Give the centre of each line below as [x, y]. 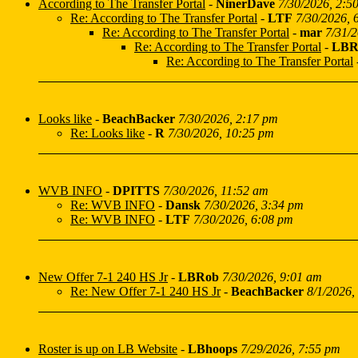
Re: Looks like [107, 133]
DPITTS [136, 191]
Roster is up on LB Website [108, 349]
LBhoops [213, 349]
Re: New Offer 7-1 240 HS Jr [145, 291]
